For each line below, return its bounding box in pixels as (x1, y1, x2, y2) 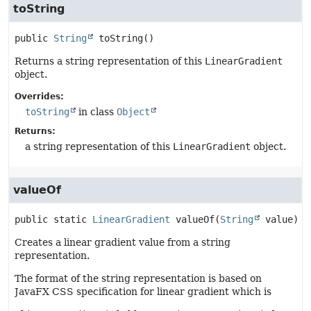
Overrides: (15, 92, 64, 101)
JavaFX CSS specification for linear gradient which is (15, 286, 271, 297)
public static (15, 214, 87, 225)
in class (76, 106, 117, 117)
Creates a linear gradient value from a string (15, 237, 230, 248)
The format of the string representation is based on (15, 273, 262, 284)
